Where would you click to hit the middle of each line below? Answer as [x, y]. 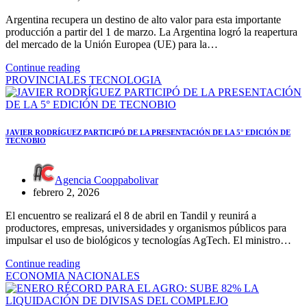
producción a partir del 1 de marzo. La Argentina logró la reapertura [151, 32]
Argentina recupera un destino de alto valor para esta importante [143, 19]
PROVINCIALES [47, 79]
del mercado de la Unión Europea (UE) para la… [112, 44]
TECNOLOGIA [125, 79]
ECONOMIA [37, 275]
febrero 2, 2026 [66, 192]
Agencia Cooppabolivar [107, 180]
